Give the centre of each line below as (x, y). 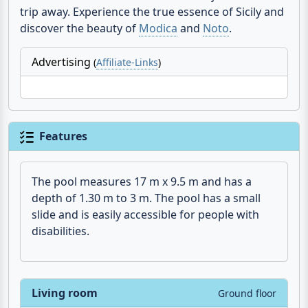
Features (63, 136)
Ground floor (246, 294)
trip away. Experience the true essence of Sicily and (152, 12)
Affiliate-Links (127, 63)
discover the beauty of (79, 29)
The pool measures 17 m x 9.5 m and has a (142, 182)
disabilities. (60, 231)
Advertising (63, 62)
